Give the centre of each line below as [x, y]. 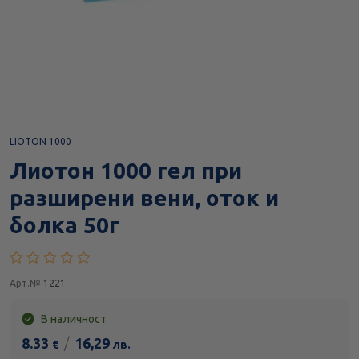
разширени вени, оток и [144, 198]
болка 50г [65, 225]
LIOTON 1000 [40, 142]
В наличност [73, 319]
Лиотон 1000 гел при [126, 171]
